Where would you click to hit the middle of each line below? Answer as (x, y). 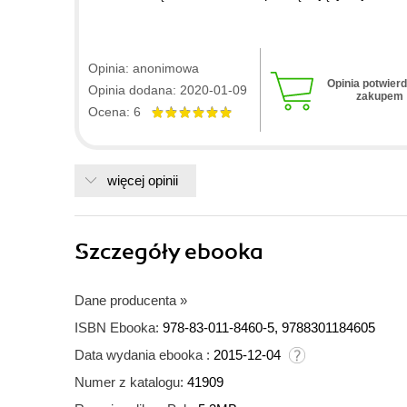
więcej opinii (143, 181)
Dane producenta (125, 301)
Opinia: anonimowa (144, 69)
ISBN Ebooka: (117, 328)
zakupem (379, 97)
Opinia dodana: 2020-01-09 (168, 90)
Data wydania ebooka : (142, 355)
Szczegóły (129, 252)
